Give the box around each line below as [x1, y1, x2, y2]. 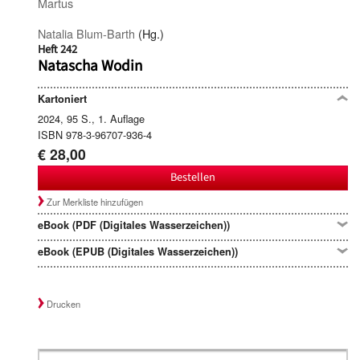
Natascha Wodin [38, 54, 143, 77]
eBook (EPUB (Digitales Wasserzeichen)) [38, 244, 238, 260]
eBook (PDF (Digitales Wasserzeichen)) [38, 217, 230, 232]
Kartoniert [38, 92, 87, 107]
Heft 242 [38, 40, 77, 58]
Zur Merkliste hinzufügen [47, 194, 144, 208]
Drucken [47, 297, 81, 311]
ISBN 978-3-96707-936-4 [38, 127, 152, 143]
